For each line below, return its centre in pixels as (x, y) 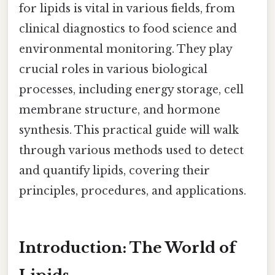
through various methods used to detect (131, 150)
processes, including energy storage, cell (131, 89)
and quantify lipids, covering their (114, 170)
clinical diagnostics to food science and (128, 29)
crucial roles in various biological (113, 69)
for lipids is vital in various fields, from (127, 8)
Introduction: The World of (127, 247)
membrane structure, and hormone (120, 110)
